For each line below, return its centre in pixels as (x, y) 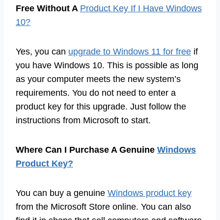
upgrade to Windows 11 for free (130, 51)
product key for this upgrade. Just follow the (101, 106)
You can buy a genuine (62, 193)
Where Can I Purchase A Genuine (86, 150)
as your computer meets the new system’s (98, 79)
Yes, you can (42, 51)
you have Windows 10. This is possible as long (107, 65)
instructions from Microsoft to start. (83, 120)
